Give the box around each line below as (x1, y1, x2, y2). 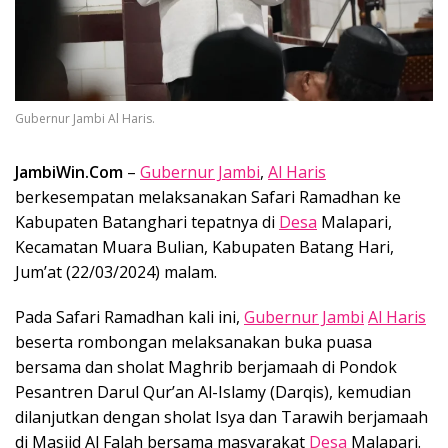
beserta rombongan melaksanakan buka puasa (15, 330, 372, 353)
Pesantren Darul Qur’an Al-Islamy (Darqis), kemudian (15, 380, 411, 403)
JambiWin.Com (15, 160, 123, 183)
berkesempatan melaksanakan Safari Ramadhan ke (15, 185, 401, 208)
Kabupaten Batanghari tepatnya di (15, 210, 279, 233)
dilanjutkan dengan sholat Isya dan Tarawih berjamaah (15, 405, 428, 428)
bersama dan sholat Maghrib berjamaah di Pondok (15, 355, 397, 378)
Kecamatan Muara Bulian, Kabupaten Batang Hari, (15, 235, 394, 258)
